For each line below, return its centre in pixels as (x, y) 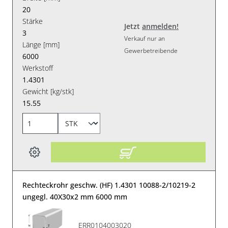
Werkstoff (38, 68)
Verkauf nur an (145, 39)
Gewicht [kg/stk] (48, 91)
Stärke (33, 21)
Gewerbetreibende (151, 51)
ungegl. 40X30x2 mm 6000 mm (75, 196)
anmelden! (160, 26)
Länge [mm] (41, 44)
